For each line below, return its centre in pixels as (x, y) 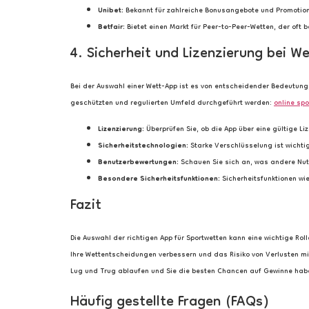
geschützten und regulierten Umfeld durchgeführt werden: (172, 103)
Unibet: (111, 11)
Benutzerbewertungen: (138, 162)
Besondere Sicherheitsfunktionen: (159, 179)
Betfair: (111, 27)
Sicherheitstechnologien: (143, 146)
